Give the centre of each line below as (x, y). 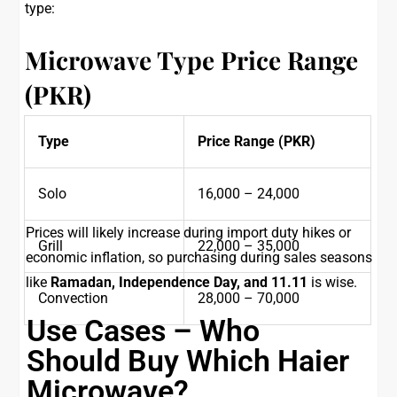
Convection (74, 298)
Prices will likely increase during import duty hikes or (189, 233)
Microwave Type (120, 60)
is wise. (333, 282)
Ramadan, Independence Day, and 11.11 (179, 282)
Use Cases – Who (144, 331)
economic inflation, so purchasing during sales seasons (199, 257)
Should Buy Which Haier (188, 361)
